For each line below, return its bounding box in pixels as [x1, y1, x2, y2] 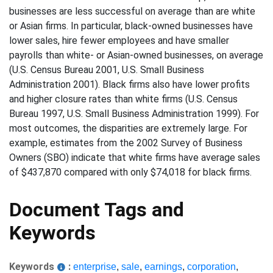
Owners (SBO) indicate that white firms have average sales [9, 152, 260, 163]
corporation [187, 261, 236, 272]
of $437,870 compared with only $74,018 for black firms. [9, 166, 252, 178]
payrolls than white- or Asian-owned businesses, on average [9, 49, 263, 61]
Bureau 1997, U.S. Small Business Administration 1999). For [9, 108, 259, 119]
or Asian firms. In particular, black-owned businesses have [9, 20, 253, 32]
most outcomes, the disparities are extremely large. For [9, 122, 247, 134]
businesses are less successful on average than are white [9, 5, 255, 17]
